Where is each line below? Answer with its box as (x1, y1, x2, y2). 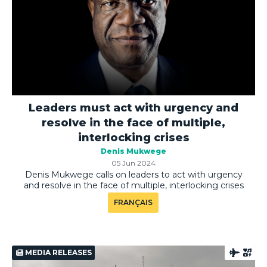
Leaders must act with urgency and (29, 101, 238, 115)
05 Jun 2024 (111, 159, 156, 168)
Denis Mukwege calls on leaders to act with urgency (24, 169, 243, 181)
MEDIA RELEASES (23, 248, 92, 257)
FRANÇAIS (114, 198, 153, 207)
